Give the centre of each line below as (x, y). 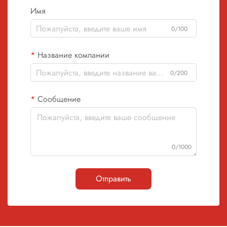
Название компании (73, 55)
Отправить (113, 179)
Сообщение (59, 99)
